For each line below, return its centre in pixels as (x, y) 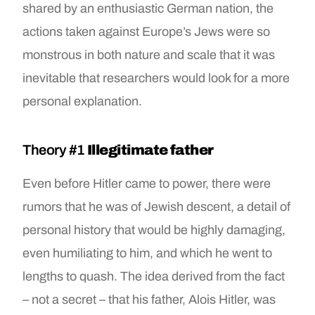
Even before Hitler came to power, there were (147, 183)
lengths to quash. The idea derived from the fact (154, 276)
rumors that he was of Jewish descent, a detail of (157, 206)
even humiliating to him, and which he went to (148, 253)
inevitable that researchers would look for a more (156, 78)
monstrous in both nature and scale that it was (149, 54)
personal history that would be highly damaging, (154, 230)
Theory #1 (55, 149)
